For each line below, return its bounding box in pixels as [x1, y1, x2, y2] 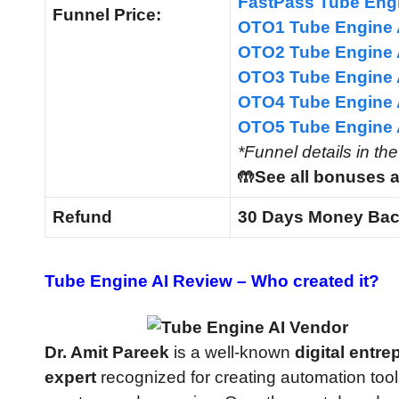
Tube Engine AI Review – [45, 271, 251, 290]
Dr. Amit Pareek [45, 342, 169, 362]
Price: [114, 5, 161, 25]
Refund [53, 208, 112, 227]
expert [45, 367, 96, 387]
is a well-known [169, 342, 295, 362]
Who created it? [251, 271, 379, 290]
